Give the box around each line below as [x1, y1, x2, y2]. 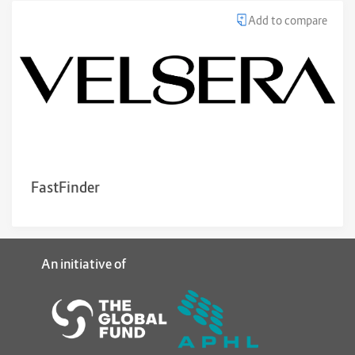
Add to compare [248, 13, 327, 27]
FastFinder [31, 178, 100, 196]
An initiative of [41, 255, 126, 272]
